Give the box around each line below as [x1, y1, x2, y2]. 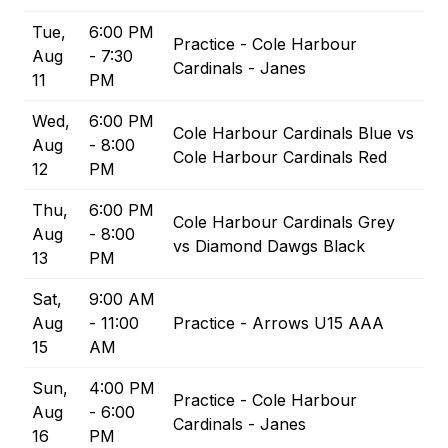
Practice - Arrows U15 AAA [173, 313, 384, 334]
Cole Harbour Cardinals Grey [173, 212, 395, 233]
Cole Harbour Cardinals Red [173, 147, 387, 168]
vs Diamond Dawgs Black [173, 236, 365, 257]
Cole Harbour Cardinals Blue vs [173, 123, 414, 144]
